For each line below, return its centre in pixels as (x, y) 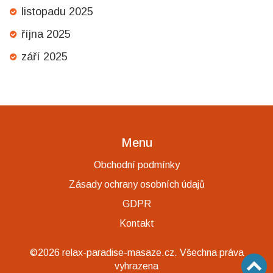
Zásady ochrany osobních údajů (136, 184)
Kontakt (136, 223)
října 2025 (46, 34)
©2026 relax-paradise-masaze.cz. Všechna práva (136, 253)
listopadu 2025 (57, 12)
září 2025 (44, 57)
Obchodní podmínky (136, 165)
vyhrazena (136, 266)
